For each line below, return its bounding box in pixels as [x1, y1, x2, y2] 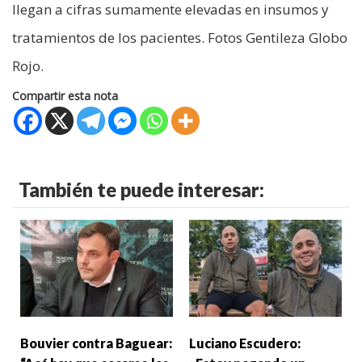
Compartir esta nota [12, 88, 118, 104]
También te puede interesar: [19, 178, 264, 202]
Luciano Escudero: [189, 335, 301, 351]
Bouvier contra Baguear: [20, 335, 172, 351]
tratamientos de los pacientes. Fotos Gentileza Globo [12, 28, 347, 48]
